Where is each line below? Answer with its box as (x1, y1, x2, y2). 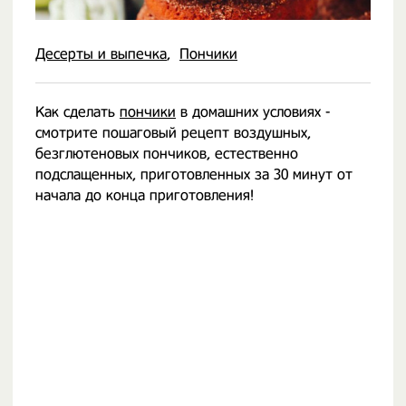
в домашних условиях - (176, 103, 330, 121)
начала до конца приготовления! (35, 187, 254, 204)
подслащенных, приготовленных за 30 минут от (35, 166, 353, 183)
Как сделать (35, 103, 120, 121)
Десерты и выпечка (35, 45, 167, 63)
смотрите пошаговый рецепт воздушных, (35, 124, 311, 141)
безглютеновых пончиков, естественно (35, 145, 298, 162)
